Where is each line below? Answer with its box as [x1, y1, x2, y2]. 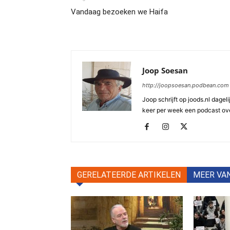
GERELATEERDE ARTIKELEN [77, 169, 181, 180]
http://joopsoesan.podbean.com [142, 81, 229, 89]
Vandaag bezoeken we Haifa [71, 7, 168, 16]
